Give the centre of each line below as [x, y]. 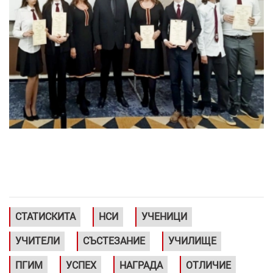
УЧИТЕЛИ [37, 241]
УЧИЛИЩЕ [192, 241]
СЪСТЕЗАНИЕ [114, 241]
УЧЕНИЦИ [164, 217]
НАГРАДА [141, 266]
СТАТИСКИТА [45, 217]
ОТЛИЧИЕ [208, 266]
